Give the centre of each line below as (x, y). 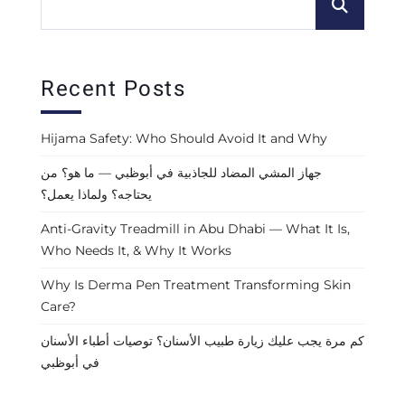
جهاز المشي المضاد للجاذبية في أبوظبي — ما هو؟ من (181, 173)
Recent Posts (113, 89)
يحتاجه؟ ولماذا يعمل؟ (96, 195)
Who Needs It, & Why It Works (136, 251)
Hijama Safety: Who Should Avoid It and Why (184, 139)
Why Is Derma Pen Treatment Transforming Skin (196, 285)
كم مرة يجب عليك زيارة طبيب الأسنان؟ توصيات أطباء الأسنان (202, 341)
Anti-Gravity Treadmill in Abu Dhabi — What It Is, (195, 229)
